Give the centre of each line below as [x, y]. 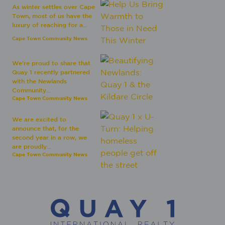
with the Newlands [39, 81]
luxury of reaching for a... [50, 25]
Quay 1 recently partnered [51, 72]
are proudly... [32, 146]
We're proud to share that [51, 63]
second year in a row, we [49, 137]
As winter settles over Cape [53, 7]
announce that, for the [45, 128]
